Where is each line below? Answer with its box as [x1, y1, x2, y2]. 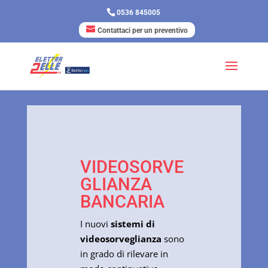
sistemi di [110, 218, 155, 230]
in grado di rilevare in [80, 248, 168, 260]
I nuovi [80, 218, 111, 230]
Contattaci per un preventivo [98, 26, 188, 35]
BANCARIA [80, 191, 165, 212]
